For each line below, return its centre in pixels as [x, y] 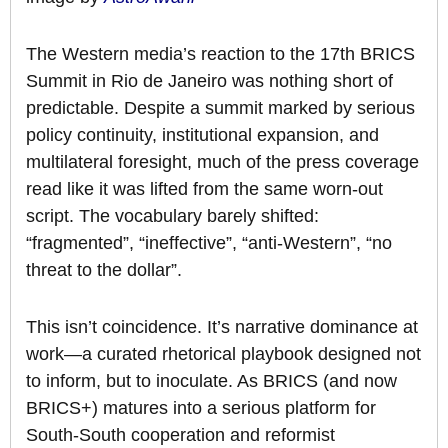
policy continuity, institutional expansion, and [202, 135]
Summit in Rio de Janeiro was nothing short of [209, 81]
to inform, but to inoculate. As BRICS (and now [211, 381]
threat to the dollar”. [104, 270]
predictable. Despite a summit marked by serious [220, 108]
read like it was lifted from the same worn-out [204, 189]
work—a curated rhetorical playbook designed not [223, 354]
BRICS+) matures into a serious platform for [201, 408]
